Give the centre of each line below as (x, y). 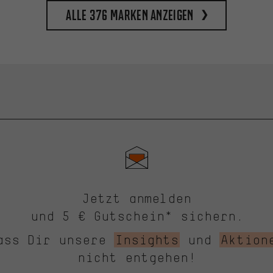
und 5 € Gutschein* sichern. (136, 216)
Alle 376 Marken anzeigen (130, 15)
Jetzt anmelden (136, 199)
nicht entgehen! (136, 258)
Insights (147, 240)
